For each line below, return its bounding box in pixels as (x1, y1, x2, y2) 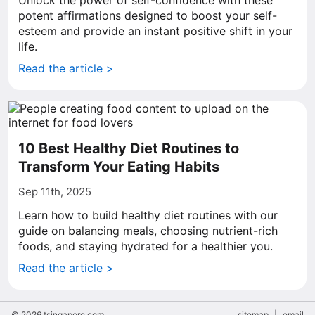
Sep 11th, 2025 (18, 185, 91, 198)
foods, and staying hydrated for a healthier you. (18, 239, 273, 253)
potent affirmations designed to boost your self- (18, 8, 277, 22)
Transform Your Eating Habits (18, 158, 219, 175)
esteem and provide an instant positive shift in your (18, 24, 292, 38)
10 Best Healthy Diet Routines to (18, 140, 239, 157)
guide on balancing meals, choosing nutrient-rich (18, 224, 278, 238)
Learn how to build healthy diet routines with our (18, 208, 278, 222)
